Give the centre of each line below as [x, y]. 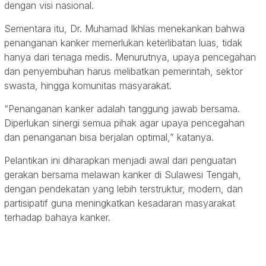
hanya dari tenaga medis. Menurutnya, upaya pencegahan [130, 57]
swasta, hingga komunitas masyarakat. [88, 85]
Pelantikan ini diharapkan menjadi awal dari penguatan [120, 160]
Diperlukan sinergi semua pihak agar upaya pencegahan [124, 123]
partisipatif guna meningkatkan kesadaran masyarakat [120, 203]
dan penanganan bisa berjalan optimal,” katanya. [109, 137]
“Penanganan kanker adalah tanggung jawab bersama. [122, 108]
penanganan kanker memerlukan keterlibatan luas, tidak [123, 42]
